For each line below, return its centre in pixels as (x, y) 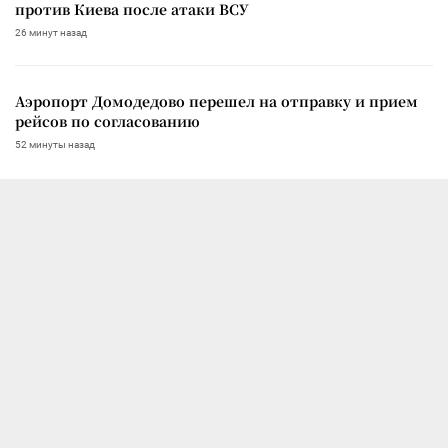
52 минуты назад (55, 145)
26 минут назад (51, 33)
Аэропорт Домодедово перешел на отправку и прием (216, 101)
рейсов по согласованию (107, 121)
